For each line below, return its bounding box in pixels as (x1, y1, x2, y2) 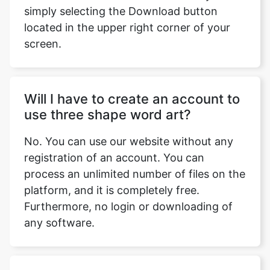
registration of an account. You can (24, 151, 204, 165)
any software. (24, 216, 95, 230)
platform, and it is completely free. (24, 184, 199, 197)
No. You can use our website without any (24, 135, 233, 148)
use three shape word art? (24, 107, 191, 123)
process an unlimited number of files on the (24, 168, 245, 181)
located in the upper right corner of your (24, 21, 230, 34)
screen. (24, 37, 61, 51)
